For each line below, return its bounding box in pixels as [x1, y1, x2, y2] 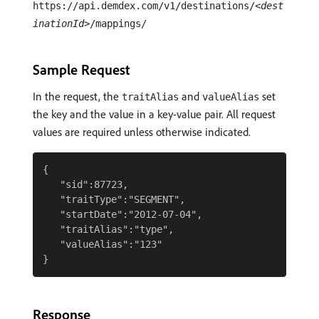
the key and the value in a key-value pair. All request [33, 107, 276, 121]
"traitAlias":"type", [43, 224, 174, 235]
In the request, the [33, 89, 122, 103]
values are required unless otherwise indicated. [33, 125, 251, 139]
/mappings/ [90, 18, 147, 29]
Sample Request [33, 61, 130, 78]
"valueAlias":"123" [43, 239, 162, 250]
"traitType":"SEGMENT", [43, 194, 185, 205]
